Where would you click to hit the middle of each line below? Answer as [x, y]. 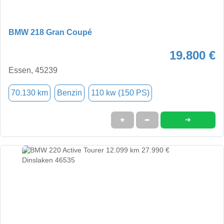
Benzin [69, 92]
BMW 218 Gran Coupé [50, 32]
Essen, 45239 [33, 70]
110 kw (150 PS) [120, 92]
